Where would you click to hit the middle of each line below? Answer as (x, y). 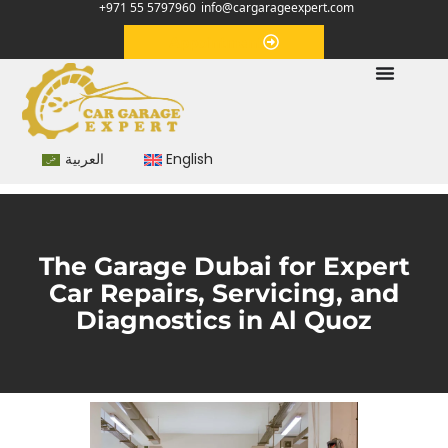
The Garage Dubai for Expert (224, 265)
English (189, 159)
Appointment (216, 42)
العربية (84, 159)
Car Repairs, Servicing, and (224, 292)
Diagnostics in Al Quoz (224, 319)
